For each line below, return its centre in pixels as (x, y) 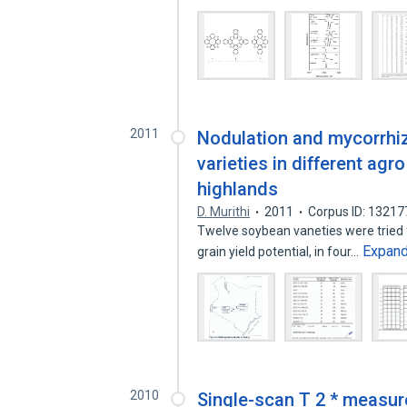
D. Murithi (224, 212)
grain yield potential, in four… (280, 252)
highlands (238, 189)
